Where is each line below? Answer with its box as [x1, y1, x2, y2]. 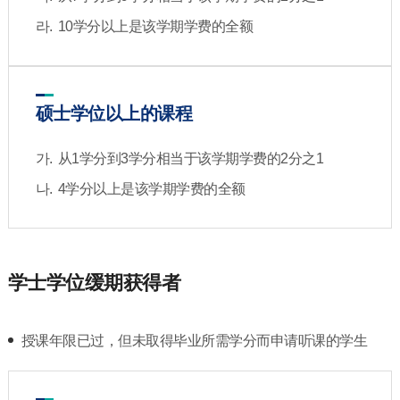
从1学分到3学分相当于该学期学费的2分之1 [57, 151, 324, 166]
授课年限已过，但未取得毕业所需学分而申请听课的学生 [21, 333, 368, 348]
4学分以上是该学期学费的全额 [57, 181, 246, 196]
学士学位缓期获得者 [7, 271, 181, 294]
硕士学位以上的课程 [35, 104, 193, 123]
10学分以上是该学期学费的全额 [57, 19, 254, 34]
